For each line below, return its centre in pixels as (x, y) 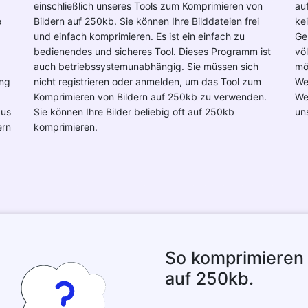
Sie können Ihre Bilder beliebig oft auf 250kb (134, 112)
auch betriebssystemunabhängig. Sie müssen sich (146, 66)
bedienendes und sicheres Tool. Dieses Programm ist (152, 51)
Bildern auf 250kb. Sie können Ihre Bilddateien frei (146, 21)
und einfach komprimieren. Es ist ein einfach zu (139, 36)
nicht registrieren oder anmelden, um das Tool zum (147, 81)
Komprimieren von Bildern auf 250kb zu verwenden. (150, 97)
